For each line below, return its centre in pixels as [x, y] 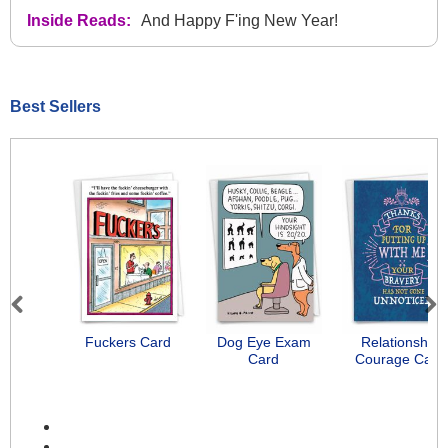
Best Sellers [55, 106]
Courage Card [400, 359]
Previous [46, 326]
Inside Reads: [79, 20]
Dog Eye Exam [263, 342]
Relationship [400, 342]
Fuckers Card [127, 342]
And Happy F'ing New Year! [239, 20]
